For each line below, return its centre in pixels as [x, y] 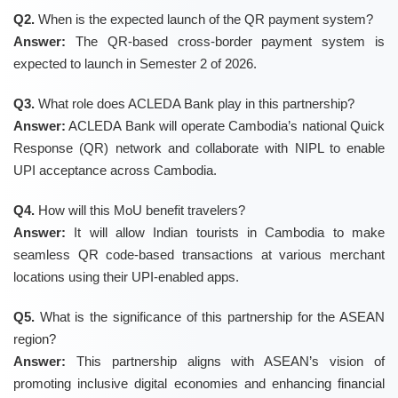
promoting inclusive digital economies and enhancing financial [199, 384]
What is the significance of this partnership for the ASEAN [210, 317]
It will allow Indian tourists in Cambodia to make [225, 233]
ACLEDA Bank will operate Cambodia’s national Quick [225, 126]
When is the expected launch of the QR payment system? [204, 20]
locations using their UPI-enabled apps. [126, 277]
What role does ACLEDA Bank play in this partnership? [195, 104]
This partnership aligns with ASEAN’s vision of [225, 362]
